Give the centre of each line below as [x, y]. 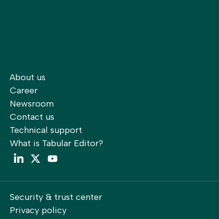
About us [28, 77]
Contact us [32, 117]
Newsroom [32, 104]
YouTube [78, 156]
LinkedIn [44, 156]
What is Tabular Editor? [56, 143]
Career [24, 91]
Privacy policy [38, 210]
